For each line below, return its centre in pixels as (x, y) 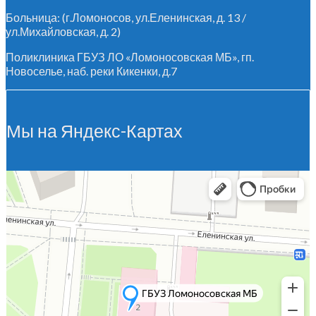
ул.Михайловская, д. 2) (63, 31)
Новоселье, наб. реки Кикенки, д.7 (91, 71)
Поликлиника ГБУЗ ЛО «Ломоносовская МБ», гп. (130, 56)
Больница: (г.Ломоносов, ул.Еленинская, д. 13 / (126, 17)
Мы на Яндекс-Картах (95, 130)
